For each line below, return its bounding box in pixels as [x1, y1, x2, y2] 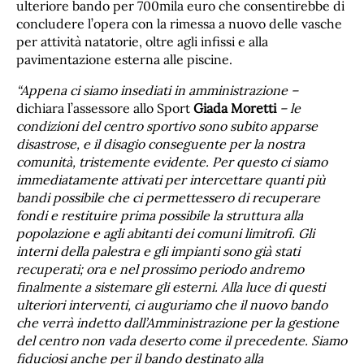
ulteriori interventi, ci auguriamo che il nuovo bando [16, 296, 327, 313]
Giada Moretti [193, 99, 276, 116]
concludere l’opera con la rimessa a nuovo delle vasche [16, 15, 342, 32]
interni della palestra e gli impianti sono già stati [16, 242, 300, 259]
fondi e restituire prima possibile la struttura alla [16, 206, 303, 223]
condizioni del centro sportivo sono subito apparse [16, 117, 318, 134]
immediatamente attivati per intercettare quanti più [16, 171, 326, 188]
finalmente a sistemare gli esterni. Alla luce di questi [16, 278, 325, 295]
